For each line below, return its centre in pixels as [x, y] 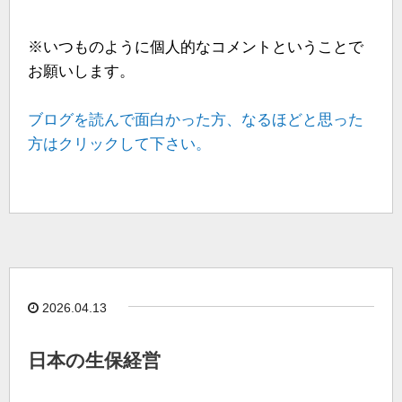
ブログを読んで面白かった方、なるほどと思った [196, 119]
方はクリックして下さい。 [119, 144]
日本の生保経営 [94, 360]
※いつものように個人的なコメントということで [196, 47]
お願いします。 [81, 71]
